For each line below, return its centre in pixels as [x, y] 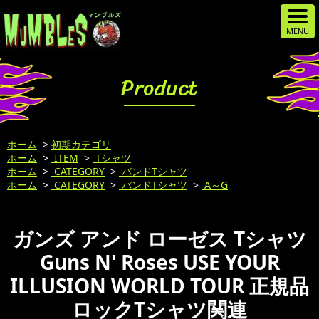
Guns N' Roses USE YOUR [159, 262]
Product [159, 88]
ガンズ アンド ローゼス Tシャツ [159, 239]
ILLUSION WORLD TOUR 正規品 [159, 286]
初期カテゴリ [81, 144]
